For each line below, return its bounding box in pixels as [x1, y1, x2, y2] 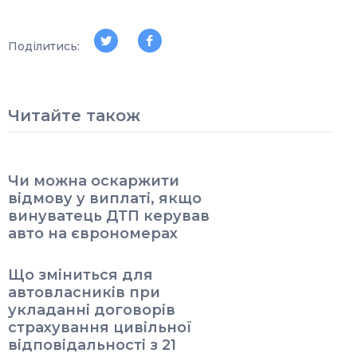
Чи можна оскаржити [8, 172, 179, 190]
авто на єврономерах [8, 225, 178, 242]
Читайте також [8, 106, 140, 125]
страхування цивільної [8, 319, 192, 336]
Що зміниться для [8, 266, 153, 284]
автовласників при [8, 284, 160, 301]
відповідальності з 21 [8, 336, 176, 354]
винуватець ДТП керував [8, 207, 210, 225]
